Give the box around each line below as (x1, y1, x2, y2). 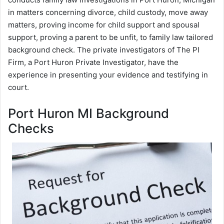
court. (8, 82, 29, 92)
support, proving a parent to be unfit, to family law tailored (8, 32, 213, 42)
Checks (8, 120, 54, 136)
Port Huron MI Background (8, 105, 169, 121)
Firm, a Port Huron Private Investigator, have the (8, 57, 178, 67)
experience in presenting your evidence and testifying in (8, 69, 208, 79)
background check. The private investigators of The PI (8, 44, 199, 54)
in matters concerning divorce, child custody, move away (8, 7, 208, 17)
